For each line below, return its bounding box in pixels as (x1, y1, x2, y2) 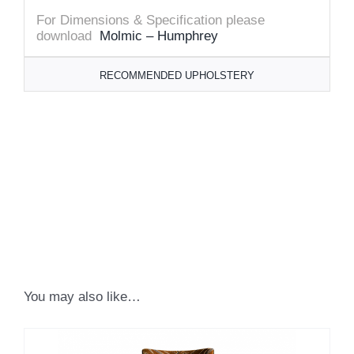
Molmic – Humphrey (100, 28, 218, 44)
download (36, 28, 96, 44)
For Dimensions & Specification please (36, 13, 265, 28)
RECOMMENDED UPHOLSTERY (100, 70, 254, 82)
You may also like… (24, 289, 141, 305)
